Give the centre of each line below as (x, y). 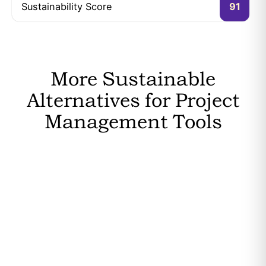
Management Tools (133, 122)
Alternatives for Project (133, 100)
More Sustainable (133, 79)
